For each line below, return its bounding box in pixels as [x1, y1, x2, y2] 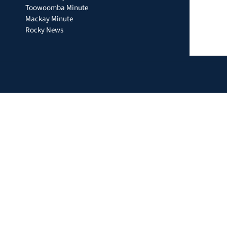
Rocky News [25, 25, 64, 36]
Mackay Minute [25, 14, 73, 25]
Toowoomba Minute [25, 3, 89, 14]
